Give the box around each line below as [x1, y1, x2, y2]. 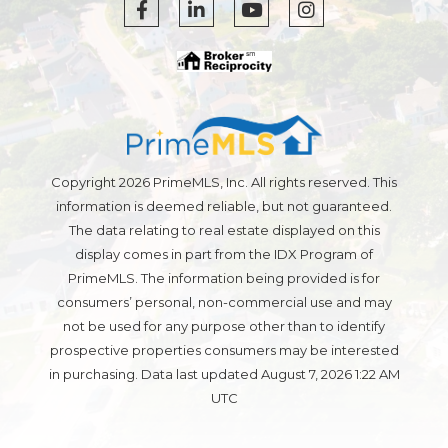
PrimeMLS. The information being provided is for [68, 269, 380, 286]
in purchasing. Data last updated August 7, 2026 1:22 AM [48, 365, 400, 382]
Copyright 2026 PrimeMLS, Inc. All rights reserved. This [51, 173, 397, 190]
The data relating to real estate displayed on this [68, 221, 380, 238]
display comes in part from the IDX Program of [75, 245, 373, 262]
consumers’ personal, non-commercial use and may [56, 293, 392, 310]
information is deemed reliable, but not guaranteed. [56, 197, 392, 214]
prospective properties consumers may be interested [49, 341, 399, 358]
